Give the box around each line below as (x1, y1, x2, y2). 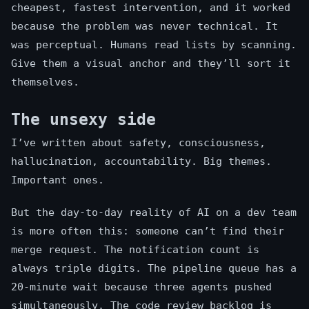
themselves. (11, 76, 79, 89)
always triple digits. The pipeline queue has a (11, 262, 297, 275)
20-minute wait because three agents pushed (11, 281, 272, 294)
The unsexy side (11, 110, 156, 129)
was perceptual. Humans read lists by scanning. (11, 39, 297, 52)
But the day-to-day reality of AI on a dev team (11, 206, 297, 219)
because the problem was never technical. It (11, 20, 278, 33)
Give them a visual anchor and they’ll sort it (11, 57, 290, 70)
